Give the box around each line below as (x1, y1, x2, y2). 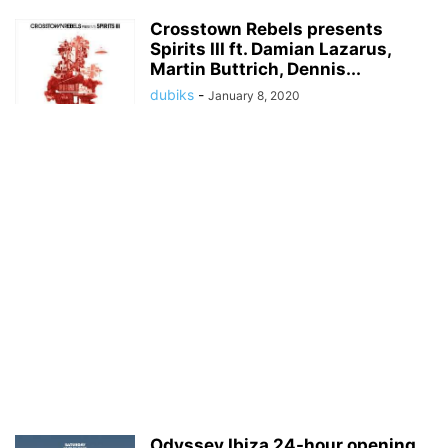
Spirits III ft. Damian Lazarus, (150, 39, 391, 59)
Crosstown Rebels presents (150, 19, 383, 39)
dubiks (150, 86, 194, 103)
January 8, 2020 (208, 88, 300, 103)
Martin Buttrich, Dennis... (150, 59, 361, 79)
